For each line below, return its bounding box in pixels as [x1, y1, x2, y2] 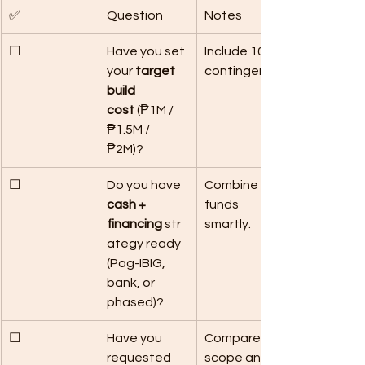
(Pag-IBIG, [107, 257, 168, 270]
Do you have [107, 178, 183, 191]
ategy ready [107, 237, 183, 250]
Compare [204, 332, 263, 345]
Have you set [107, 45, 187, 58]
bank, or [107, 276, 157, 289]
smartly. [204, 218, 251, 231]
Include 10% [204, 45, 279, 58]
